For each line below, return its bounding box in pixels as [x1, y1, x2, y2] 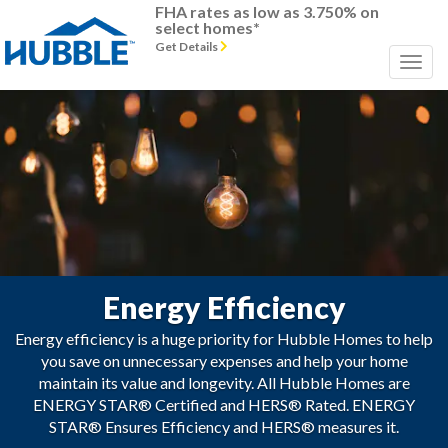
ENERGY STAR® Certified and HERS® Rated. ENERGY [33, 395, 415, 415]
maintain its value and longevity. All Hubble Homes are [38, 373, 410, 393]
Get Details [155, 39, 220, 54]
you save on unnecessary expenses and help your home [40, 351, 408, 371]
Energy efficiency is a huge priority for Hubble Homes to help [15, 329, 433, 349]
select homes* [155, 18, 260, 37]
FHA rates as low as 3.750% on [155, 2, 379, 21]
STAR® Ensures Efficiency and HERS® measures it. [49, 417, 399, 437]
